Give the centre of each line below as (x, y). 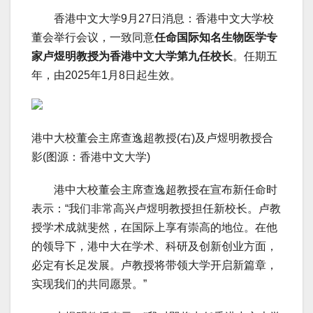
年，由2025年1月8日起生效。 (106, 75)
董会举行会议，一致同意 (93, 38)
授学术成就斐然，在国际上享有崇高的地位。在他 (154, 228)
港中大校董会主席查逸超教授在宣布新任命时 (154, 190)
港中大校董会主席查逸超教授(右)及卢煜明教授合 (152, 138)
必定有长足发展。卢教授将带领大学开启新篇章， (154, 265)
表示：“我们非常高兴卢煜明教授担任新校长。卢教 (156, 209)
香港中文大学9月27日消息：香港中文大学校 (153, 19)
